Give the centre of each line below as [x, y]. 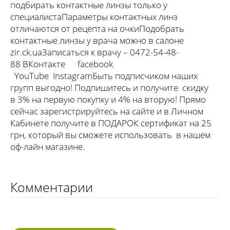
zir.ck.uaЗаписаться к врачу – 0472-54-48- [94, 52]
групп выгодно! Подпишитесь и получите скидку [109, 87]
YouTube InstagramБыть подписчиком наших [104, 75]
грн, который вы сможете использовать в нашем [110, 135]
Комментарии [52, 187]
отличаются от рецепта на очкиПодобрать [97, 28]
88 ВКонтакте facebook [65, 64]
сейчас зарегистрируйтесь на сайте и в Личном [107, 111]
